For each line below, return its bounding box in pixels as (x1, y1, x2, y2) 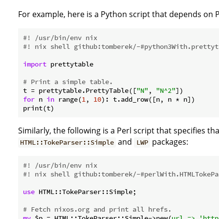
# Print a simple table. (23, 77, 113, 87)
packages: (150, 136, 188, 148)
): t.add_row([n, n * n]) (101, 95, 195, 104)
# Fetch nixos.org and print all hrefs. (23, 205, 172, 214)
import (23, 60, 46, 69)
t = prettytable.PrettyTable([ (23, 86, 136, 95)
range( (54, 95, 82, 104)
